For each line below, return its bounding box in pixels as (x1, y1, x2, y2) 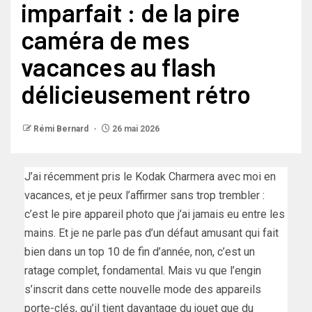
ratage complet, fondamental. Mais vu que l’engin (24, 264, 261, 278)
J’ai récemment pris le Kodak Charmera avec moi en (24, 170, 276, 184)
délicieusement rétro (21, 79, 251, 109)
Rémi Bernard (33, 124, 91, 134)
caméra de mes (21, 24, 189, 55)
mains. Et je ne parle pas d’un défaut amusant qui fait (24, 226, 279, 240)
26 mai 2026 (110, 124, 159, 134)
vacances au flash (21, 52, 216, 82)
